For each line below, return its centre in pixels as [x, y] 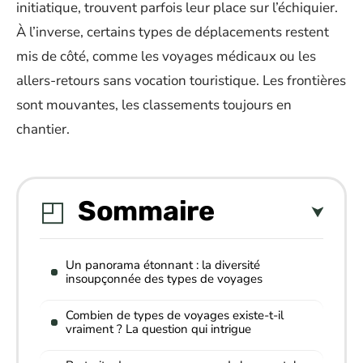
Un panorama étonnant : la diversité [163, 265]
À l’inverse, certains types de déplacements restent [173, 32]
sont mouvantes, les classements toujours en [154, 105]
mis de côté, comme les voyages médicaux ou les [166, 56]
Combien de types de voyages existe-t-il [175, 315]
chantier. [43, 129]
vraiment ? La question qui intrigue [158, 329]
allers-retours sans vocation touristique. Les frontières [181, 81]
